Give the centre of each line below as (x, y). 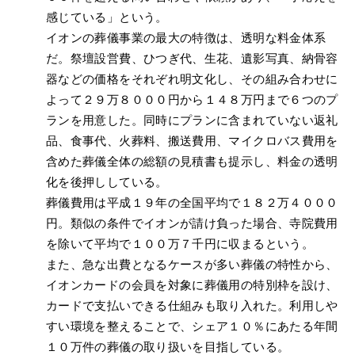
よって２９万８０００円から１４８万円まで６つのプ (192, 99)
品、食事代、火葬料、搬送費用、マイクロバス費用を (192, 141)
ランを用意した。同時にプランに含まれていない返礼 (192, 120)
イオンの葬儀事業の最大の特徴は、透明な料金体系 (186, 38)
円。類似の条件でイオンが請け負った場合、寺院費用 (192, 223)
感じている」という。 (107, 17)
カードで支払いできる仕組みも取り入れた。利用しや (192, 305)
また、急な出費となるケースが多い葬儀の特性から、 (192, 264)
